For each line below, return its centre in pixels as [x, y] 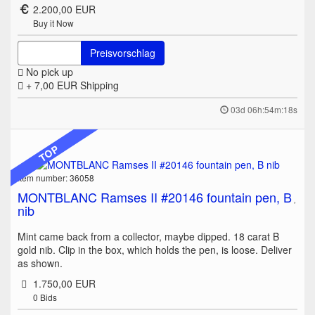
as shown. [40, 263]
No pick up [48, 72]
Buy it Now [53, 23]
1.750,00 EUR [64, 284]
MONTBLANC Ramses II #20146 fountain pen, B [155, 197]
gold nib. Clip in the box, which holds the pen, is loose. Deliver [155, 250]
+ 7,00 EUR [52, 85]
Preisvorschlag [123, 53]
